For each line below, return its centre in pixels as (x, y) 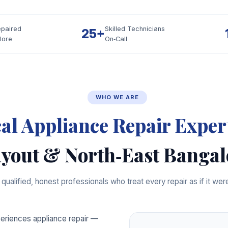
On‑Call (116, 39)
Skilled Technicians (135, 28)
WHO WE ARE (117, 97)
